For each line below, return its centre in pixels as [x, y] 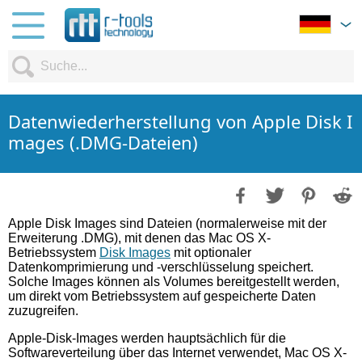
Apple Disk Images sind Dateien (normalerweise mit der [167, 223]
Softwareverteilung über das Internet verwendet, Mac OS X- [177, 353]
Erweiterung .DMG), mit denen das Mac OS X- [139, 238]
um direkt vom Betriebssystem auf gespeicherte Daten [162, 296]
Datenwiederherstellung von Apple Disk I [180, 121]
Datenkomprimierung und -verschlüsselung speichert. [161, 267]
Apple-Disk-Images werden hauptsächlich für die [147, 338]
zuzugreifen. [43, 311]
